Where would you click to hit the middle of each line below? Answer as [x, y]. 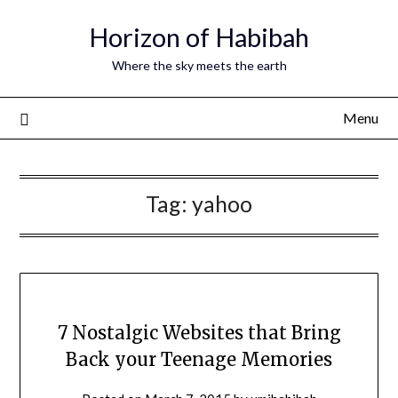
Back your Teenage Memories [199, 360]
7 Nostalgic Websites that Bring [199, 333]
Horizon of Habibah [199, 37]
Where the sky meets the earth [199, 65]
